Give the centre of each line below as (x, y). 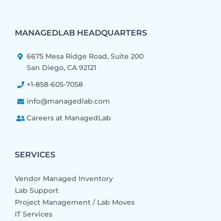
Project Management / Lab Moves (75, 203)
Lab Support (37, 191)
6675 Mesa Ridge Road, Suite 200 (85, 56)
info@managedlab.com (68, 101)
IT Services (34, 214)
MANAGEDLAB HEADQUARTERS (81, 33)
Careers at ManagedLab (69, 118)
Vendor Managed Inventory (64, 179)
